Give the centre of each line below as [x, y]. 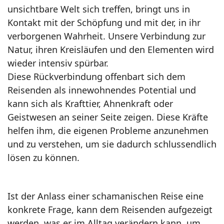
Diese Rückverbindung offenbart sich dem [96, 77]
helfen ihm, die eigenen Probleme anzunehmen [108, 131]
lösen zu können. [43, 158]
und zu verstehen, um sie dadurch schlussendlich [112, 144]
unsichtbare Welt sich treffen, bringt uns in [99, 9]
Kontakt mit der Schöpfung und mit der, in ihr [104, 23]
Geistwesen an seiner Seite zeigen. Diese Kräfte [108, 117]
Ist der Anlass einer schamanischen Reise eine [105, 196]
